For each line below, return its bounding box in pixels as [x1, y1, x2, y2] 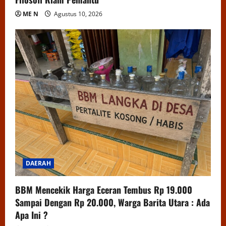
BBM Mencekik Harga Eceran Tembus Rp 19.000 [15, 183, 192, 196]
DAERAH [26, 158, 51, 167]
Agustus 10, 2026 [52, 9, 102, 18]
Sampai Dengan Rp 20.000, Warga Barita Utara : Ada [15, 195, 210, 209]
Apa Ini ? [15, 208, 48, 221]
